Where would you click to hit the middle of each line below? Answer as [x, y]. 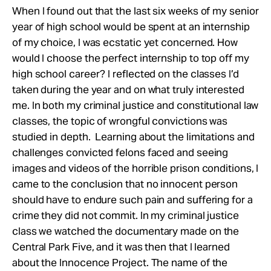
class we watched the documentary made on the [126, 231]
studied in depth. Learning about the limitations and [133, 136]
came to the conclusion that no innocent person [125, 184]
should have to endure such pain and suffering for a [132, 199]
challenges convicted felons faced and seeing [120, 152]
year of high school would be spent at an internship [131, 26]
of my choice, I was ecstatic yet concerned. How [125, 42]
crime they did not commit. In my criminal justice [126, 215]
